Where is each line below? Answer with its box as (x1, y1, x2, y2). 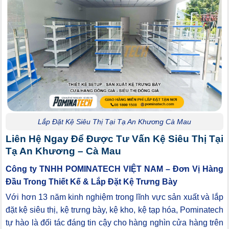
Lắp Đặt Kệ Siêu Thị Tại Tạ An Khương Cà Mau (38, 117, 191, 126)
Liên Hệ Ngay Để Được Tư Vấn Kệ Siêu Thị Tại (6, 133, 223, 145)
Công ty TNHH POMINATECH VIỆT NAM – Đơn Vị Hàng (6, 164, 223, 173)
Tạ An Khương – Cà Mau (6, 146, 121, 157)
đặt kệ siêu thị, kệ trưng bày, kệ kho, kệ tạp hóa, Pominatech (6, 205, 223, 214)
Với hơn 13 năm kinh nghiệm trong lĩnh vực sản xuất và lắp (6, 192, 223, 201)
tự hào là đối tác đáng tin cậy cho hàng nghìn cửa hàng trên (6, 218, 223, 227)
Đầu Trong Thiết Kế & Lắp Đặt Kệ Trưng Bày (6, 177, 177, 186)
